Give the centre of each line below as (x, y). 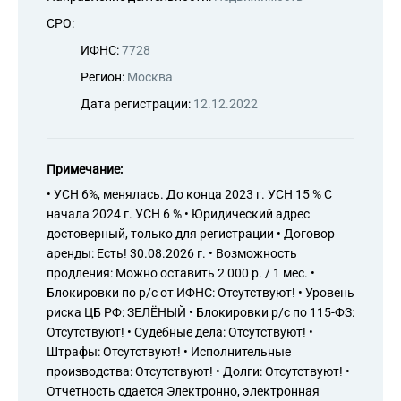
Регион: (104, 77)
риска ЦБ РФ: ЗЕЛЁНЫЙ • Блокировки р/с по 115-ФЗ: (200, 312)
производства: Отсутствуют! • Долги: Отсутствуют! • (198, 371)
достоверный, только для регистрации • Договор (191, 234)
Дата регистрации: (137, 104)
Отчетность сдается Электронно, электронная (183, 391)
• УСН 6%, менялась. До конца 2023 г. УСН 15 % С (189, 194)
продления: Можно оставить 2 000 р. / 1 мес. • (181, 273)
